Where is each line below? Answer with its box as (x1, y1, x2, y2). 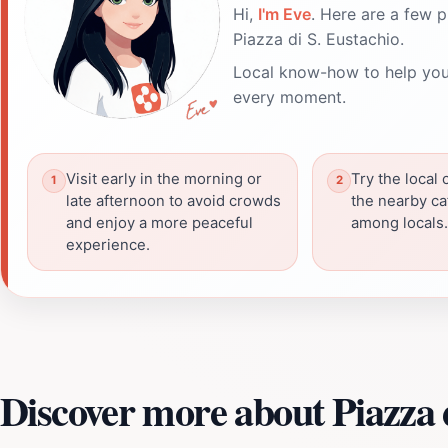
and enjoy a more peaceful (66, 213, 253, 232)
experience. (66, 235, 150, 254)
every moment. (233, 86, 346, 107)
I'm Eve (258, 3, 311, 24)
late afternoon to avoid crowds (66, 191, 281, 210)
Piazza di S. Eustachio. (233, 28, 404, 49)
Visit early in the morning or (66, 169, 262, 188)
